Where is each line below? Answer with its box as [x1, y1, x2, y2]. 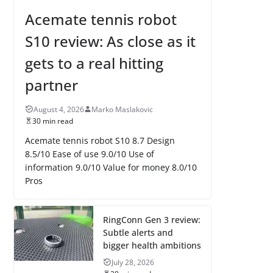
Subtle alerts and [102, 226, 173, 238]
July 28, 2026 [111, 257, 154, 268]
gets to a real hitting [24, 52, 163, 73]
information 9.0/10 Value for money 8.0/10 [24, 161, 197, 173]
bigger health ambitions [102, 239, 201, 251]
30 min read [32, 115, 73, 126]
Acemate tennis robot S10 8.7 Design [24, 134, 175, 146]
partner [24, 74, 78, 95]
